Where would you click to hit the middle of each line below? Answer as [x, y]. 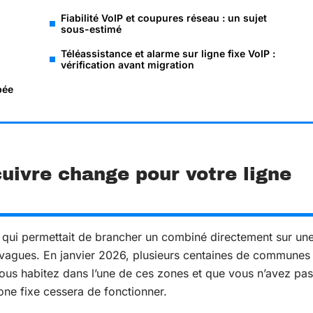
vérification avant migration [128, 65]
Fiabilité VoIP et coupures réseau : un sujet [164, 18]
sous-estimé [91, 29]
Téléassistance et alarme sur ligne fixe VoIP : [168, 53]
